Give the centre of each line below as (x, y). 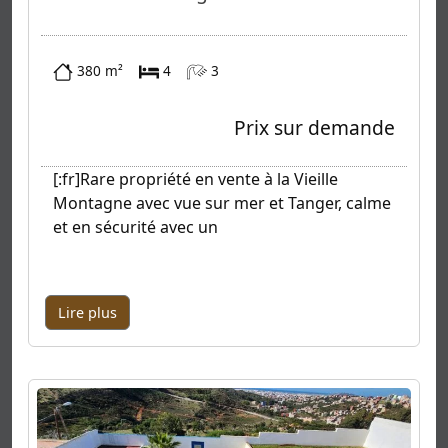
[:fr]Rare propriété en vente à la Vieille (195, 179)
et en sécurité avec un (135, 227)
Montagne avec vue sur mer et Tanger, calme (222, 203)
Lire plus (87, 313)
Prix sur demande (314, 128)
